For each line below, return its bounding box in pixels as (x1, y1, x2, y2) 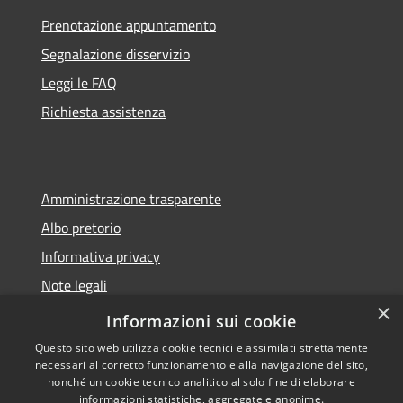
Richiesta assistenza (41, 100, 166, 122)
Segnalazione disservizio (41, 42, 190, 65)
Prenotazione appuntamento (41, 13, 216, 36)
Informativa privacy (41, 245, 160, 267)
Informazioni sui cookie (106, 310, 297, 332)
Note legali (41, 273, 107, 296)
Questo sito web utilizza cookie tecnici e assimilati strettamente (34, 340, 369, 355)
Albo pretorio (41, 216, 121, 238)
